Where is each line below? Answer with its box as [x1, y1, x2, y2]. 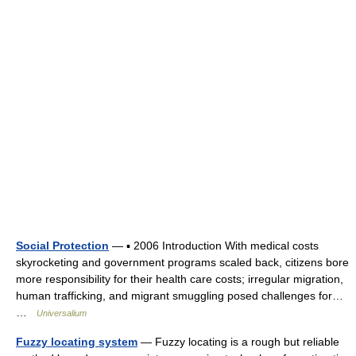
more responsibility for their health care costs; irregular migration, [16, 273, 343, 285]
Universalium [37, 308, 87, 318]
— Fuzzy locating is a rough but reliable [137, 335, 339, 348]
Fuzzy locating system [16, 335, 137, 348]
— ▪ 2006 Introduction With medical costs [109, 239, 319, 252]
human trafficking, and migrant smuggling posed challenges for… [16, 289, 343, 302]
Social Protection [16, 239, 109, 252]
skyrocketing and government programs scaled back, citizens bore [16, 256, 349, 269]
